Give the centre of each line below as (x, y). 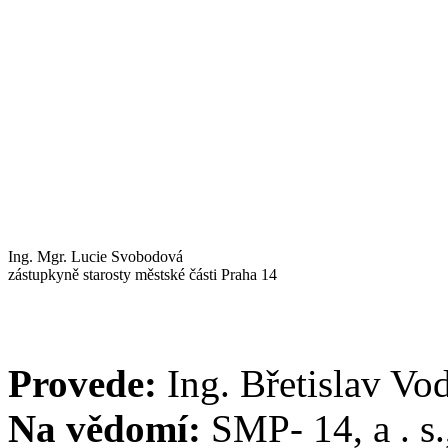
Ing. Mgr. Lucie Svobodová (95, 256)
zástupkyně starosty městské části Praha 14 (142, 274)
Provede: (87, 383)
